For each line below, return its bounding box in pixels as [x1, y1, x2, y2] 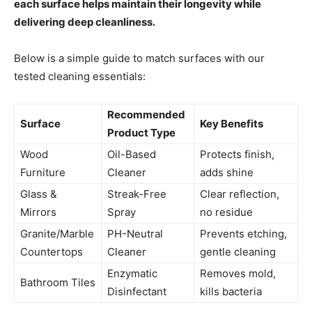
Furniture [20, 166, 65, 180]
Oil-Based [107, 148, 156, 162]
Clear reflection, [200, 187, 279, 201]
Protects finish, [200, 148, 274, 162]
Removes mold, [200, 267, 276, 281]
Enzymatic [107, 267, 157, 281]
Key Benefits [200, 117, 263, 131]
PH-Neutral [107, 227, 163, 241]
